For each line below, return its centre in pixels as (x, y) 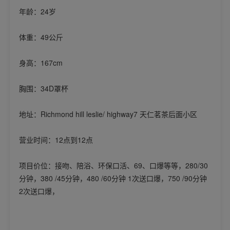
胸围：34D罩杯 (43, 89)
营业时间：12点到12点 (56, 140)
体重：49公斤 (41, 37)
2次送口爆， (39, 191)
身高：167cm (41, 63)
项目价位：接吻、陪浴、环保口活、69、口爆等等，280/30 (113, 166)
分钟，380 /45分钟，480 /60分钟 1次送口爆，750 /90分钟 (113, 178)
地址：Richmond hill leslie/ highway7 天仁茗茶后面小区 (108, 114)
